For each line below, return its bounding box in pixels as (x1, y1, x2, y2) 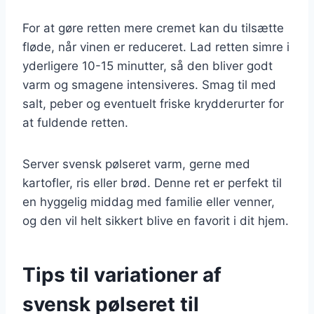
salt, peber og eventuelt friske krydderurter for (22, 96, 284, 111)
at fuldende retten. (22, 115, 128, 130)
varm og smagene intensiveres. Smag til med (22, 77, 276, 92)
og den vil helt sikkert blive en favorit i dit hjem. (22, 213, 289, 228)
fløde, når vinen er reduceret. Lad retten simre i (22, 39, 289, 54)
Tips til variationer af (22, 262, 221, 287)
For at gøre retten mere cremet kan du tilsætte (22, 20, 284, 35)
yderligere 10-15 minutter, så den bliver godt (22, 58, 273, 73)
